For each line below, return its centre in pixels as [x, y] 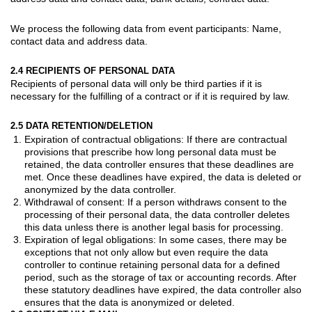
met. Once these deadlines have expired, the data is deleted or [163, 177]
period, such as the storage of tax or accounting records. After [161, 277]
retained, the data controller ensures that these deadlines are [159, 164]
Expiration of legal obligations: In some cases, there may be [156, 239]
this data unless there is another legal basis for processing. [154, 227]
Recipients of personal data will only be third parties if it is [136, 83]
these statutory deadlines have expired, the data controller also [163, 289]
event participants [208, 28]
